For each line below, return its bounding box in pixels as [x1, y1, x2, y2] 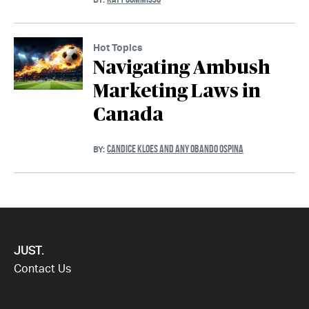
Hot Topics [93, 41, 143, 54]
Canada [93, 106, 163, 126]
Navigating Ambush [93, 59, 270, 79]
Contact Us [14, 262, 71, 276]
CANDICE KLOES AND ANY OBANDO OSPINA [107, 143, 243, 155]
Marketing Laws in [93, 82, 261, 102]
